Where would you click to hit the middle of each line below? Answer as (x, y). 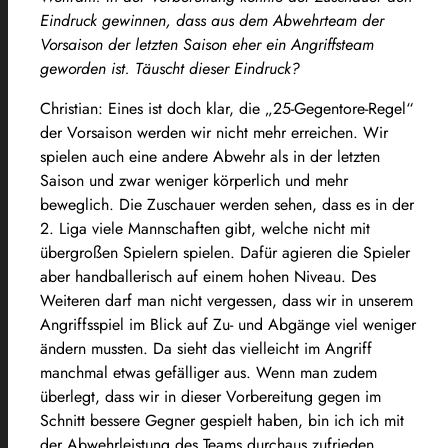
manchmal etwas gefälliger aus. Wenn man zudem (208, 372)
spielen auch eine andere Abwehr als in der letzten (210, 156)
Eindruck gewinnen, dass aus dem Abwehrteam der (212, 20)
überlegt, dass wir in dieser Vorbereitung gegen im (210, 396)
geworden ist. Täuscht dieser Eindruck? (170, 68)
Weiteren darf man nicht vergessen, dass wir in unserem (226, 300)
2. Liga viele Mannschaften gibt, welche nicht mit (205, 228)
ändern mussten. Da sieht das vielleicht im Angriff (206, 348)
